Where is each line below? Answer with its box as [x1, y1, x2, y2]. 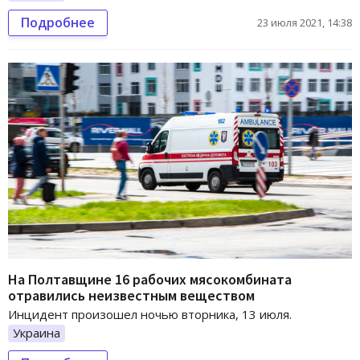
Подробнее [21, 13, 95, 31]
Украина [13, 325, 60, 342]
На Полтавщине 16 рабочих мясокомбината [8, 270, 292, 289]
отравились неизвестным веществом [8, 286, 255, 305]
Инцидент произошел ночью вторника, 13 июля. [8, 306, 292, 323]
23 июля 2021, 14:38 [257, 14, 352, 30]
